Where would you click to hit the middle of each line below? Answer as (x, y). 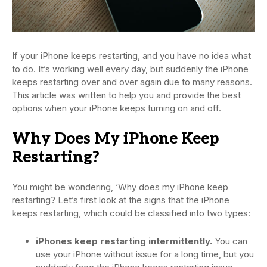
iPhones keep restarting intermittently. (124, 241)
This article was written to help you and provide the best (126, 95)
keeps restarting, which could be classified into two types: (131, 213)
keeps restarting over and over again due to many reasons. (132, 82)
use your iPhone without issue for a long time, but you (145, 254)
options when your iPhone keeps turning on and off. (117, 108)
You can (230, 241)
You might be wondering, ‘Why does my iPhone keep (120, 187)
